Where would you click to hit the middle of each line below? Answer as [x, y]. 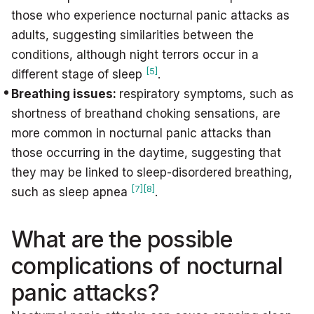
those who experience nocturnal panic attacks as [150, 15]
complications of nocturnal [147, 266]
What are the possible [122, 239]
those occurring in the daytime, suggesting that [146, 153]
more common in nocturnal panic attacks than [141, 133]
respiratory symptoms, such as [206, 94]
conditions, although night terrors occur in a [135, 55]
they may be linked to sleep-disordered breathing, [152, 172]
